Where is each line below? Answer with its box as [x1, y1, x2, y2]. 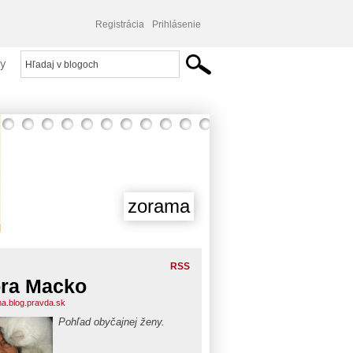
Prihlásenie [152, 19, 201, 30]
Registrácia [95, 19, 144, 30]
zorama [128, 195, 190, 217]
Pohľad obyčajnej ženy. [58, 316, 165, 328]
